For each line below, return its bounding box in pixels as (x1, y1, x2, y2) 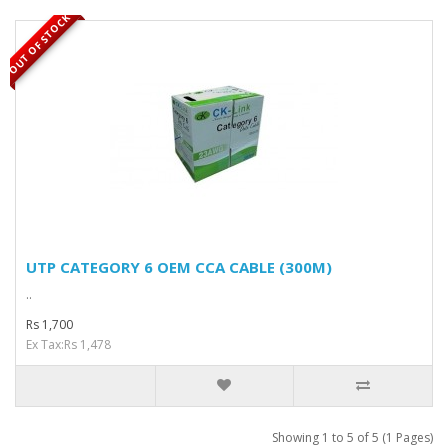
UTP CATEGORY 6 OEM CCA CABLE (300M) (26, 257, 332, 277)
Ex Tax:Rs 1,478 (26, 336, 111, 353)
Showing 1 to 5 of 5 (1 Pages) (272, 429, 433, 446)
